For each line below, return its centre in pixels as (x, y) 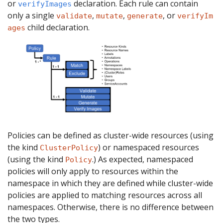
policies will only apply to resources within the (93, 171)
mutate (110, 16)
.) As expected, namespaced (143, 159)
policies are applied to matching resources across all (105, 195)
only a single (32, 15)
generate (145, 16)
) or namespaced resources (149, 147)
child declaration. (57, 27)
